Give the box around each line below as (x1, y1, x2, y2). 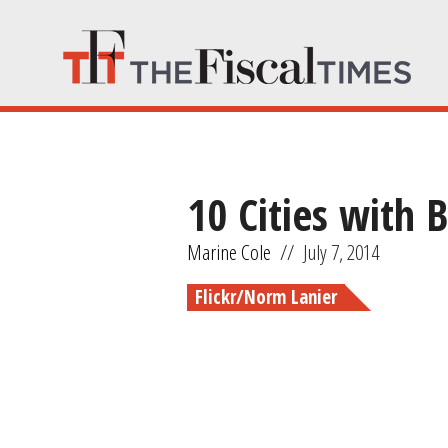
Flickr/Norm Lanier (195, 284, 337, 311)
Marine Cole (187, 238, 271, 266)
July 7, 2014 (303, 238, 379, 266)
